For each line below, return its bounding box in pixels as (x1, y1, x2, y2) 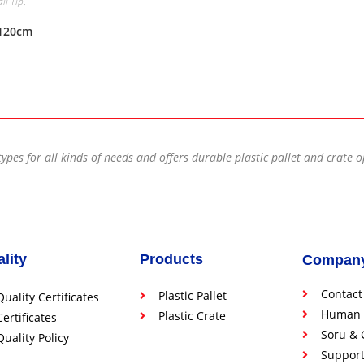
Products (140, 251, 203, 268)
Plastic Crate (158, 308, 226, 324)
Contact (320, 286, 362, 302)
